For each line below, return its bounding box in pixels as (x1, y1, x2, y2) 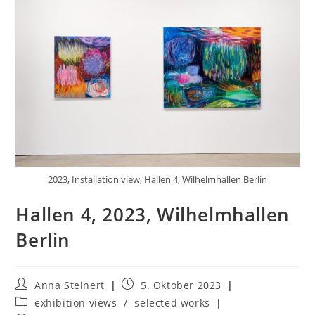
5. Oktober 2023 (141, 278, 222, 292)
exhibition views (34, 295, 117, 309)
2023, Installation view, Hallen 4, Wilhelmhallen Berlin (48, 172, 267, 186)
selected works (134, 295, 210, 309)
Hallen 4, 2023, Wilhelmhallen (15, 201, 290, 227)
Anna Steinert (34, 278, 105, 292)
